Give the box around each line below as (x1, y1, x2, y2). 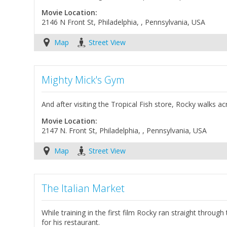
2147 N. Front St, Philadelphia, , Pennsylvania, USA (42, 126, 207, 136)
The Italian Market (42, 181, 125, 196)
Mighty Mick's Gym (42, 73, 125, 87)
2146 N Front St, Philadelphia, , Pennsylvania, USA (42, 17, 206, 27)
